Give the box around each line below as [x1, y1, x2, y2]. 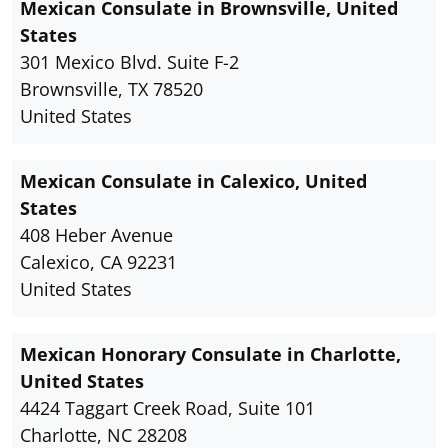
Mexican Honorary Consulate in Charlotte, [20, 342, 401, 367]
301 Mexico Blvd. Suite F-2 [20, 50, 239, 75]
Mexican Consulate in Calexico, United [20, 169, 367, 194]
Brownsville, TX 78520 [20, 77, 203, 102]
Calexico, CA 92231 [20, 250, 177, 275]
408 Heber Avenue [20, 223, 173, 248]
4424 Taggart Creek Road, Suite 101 [20, 396, 315, 421]
